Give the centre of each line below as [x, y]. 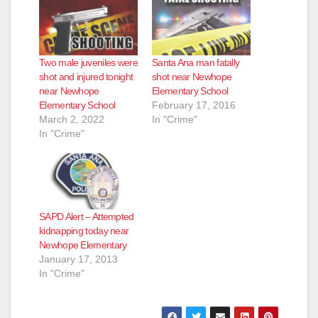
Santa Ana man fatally [196, 62]
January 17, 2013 [78, 259]
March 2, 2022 [72, 119]
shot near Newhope [192, 76]
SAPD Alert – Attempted [87, 217]
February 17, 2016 [194, 105]
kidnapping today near [84, 231]
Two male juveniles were [88, 62]
